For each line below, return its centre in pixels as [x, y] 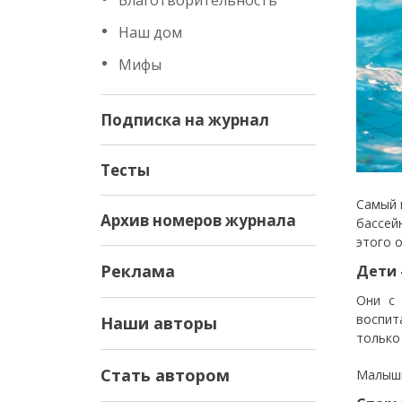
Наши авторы [159, 323]
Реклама [138, 271]
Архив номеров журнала [198, 220]
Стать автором [165, 375]
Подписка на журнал [185, 120]
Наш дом [150, 32]
